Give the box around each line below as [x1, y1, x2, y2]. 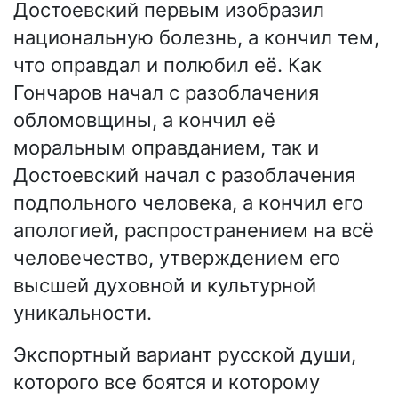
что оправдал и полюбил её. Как [13, 52, 322, 76]
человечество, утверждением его [13, 245, 340, 269]
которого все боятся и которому [13, 370, 320, 394]
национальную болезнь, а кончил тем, [13, 25, 379, 49]
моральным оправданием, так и [13, 135, 319, 159]
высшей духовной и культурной [13, 273, 316, 297]
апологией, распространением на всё [13, 218, 374, 242]
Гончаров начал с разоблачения [13, 80, 319, 104]
